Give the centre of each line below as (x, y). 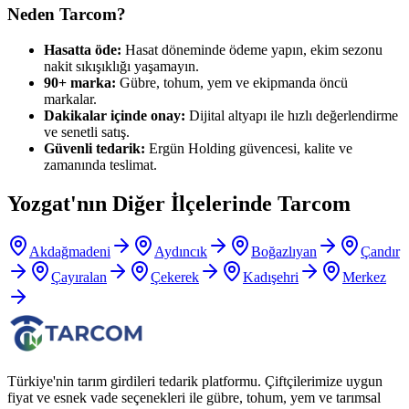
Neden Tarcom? (67, 15)
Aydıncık (181, 251)
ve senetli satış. (87, 132)
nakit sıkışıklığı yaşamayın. (121, 67)
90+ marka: (80, 83)
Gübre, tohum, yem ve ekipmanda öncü (232, 83)
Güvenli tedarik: (94, 149)
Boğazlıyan (284, 251)
